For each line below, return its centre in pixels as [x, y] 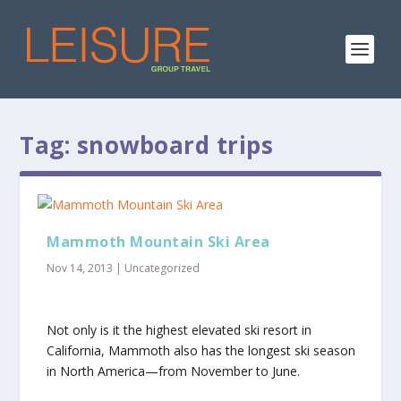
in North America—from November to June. [174, 371]
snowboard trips [175, 145]
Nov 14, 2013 [80, 268]
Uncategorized [162, 268]
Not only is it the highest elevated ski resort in [179, 330]
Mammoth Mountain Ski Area [158, 242]
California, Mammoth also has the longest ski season [201, 351]
